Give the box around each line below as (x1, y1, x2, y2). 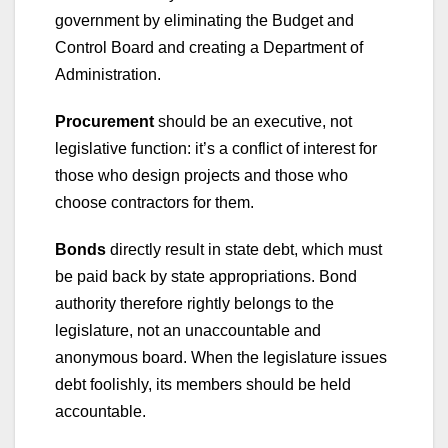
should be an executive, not (154, 112, 352, 130)
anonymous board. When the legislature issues (55, 348, 387, 366)
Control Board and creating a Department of (55, 38, 363, 56)
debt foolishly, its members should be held (55, 375, 351, 393)
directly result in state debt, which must (110, 240, 382, 258)
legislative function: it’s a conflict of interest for (55, 139, 377, 157)
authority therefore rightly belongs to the (55, 294, 334, 312)
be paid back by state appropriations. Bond (55, 267, 357, 285)
